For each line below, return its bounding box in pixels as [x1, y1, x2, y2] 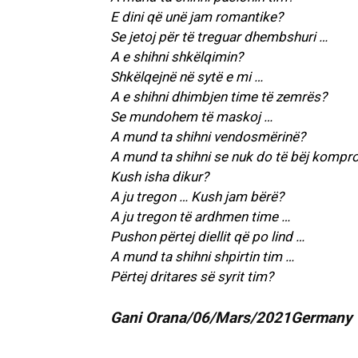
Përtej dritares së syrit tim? [110, 268, 273, 285]
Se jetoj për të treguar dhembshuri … [110, 29, 328, 46]
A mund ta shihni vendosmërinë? [110, 129, 305, 145]
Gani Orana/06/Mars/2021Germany [110, 308, 352, 328]
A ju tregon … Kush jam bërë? [110, 189, 284, 205]
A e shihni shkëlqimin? [110, 49, 243, 66]
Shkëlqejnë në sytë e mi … [110, 69, 263, 86]
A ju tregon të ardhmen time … [110, 209, 290, 225]
